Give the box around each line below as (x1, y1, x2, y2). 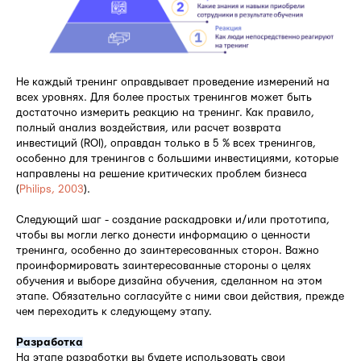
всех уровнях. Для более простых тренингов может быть (16, 91, 312, 103)
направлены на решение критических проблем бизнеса (16, 168, 307, 180)
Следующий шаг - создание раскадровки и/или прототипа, (16, 214, 330, 226)
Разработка (16, 336, 83, 348)
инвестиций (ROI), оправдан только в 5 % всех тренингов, (16, 137, 316, 149)
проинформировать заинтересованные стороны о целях (16, 259, 311, 272)
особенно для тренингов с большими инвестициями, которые (16, 152, 338, 164)
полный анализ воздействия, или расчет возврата (16, 122, 281, 134)
